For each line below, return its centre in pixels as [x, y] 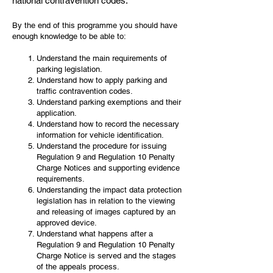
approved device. [67, 223]
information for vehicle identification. [100, 135]
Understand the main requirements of [102, 58]
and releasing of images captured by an [106, 212]
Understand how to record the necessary [108, 124]
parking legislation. [69, 69]
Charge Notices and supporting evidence [108, 168]
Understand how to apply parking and [102, 80]
